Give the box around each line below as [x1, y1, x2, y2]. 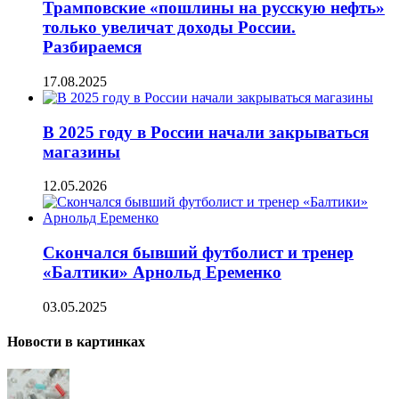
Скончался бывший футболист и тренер [43, 243, 354, 263]
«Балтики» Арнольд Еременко [43, 263, 281, 282]
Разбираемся [43, 37, 142, 57]
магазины [43, 142, 120, 161]
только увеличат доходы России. [43, 18, 296, 37]
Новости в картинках [7, 334, 145, 350]
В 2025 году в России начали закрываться [43, 122, 369, 142]
